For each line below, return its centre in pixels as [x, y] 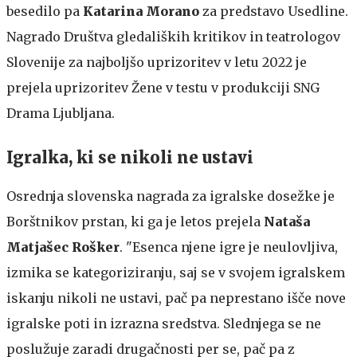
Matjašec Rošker [63, 247]
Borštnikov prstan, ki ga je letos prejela [135, 221]
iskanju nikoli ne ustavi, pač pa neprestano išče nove [176, 298]
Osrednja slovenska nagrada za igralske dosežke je [171, 196]
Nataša [287, 221]
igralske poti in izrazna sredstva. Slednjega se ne [164, 323]
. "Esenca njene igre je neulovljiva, [229, 247]
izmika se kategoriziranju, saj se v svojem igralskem [176, 272]
